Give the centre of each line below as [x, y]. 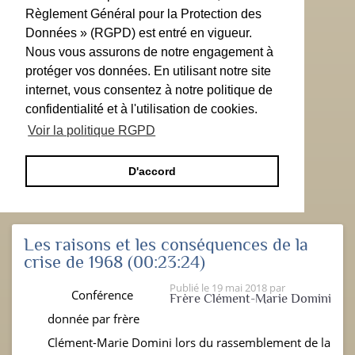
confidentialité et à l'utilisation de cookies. [141, 109]
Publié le [191, 287]
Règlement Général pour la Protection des [143, 14]
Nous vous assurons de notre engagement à [149, 52]
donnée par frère [94, 318]
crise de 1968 [73, 261]
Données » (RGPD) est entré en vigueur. [139, 33]
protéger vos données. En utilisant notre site [148, 71]
